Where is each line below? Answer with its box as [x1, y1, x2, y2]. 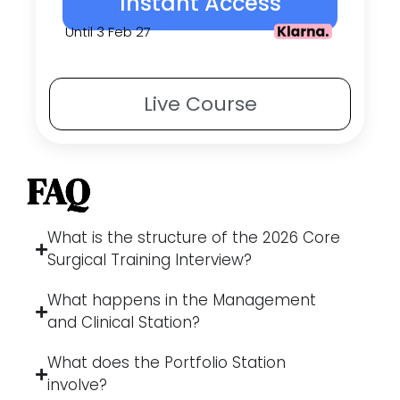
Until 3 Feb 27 [65, 21, 151, 41]
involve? [47, 374, 107, 396]
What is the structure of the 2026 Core [47, 227, 340, 249]
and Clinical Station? [47, 312, 200, 334]
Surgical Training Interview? [47, 249, 252, 271]
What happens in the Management [47, 289, 316, 312]
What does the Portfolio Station [47, 352, 286, 374]
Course [179, 90, 257, 119]
